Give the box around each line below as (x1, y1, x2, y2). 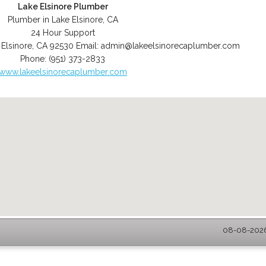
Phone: (20, 54, 49, 64)
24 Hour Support (30, 28, 95, 37)
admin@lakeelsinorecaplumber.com (101, 41, 240, 50)
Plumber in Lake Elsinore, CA (7, 15, 118, 24)
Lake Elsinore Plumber (17, 2, 108, 11)
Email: (76, 41, 102, 50)
